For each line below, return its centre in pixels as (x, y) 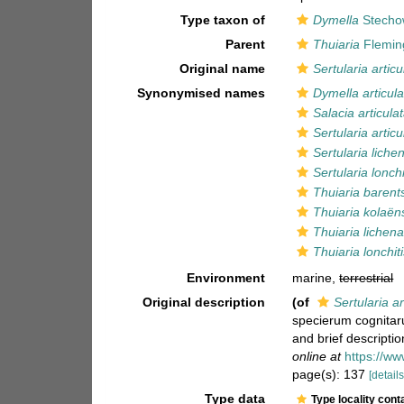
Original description (204, 302)
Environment (226, 278)
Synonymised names (202, 93)
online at (317, 356)
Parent (246, 44)
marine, (316, 278)
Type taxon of (223, 20)
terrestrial (367, 278)
